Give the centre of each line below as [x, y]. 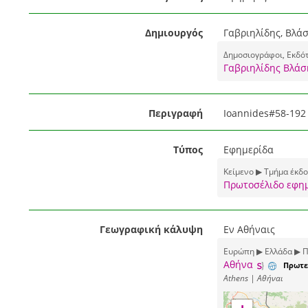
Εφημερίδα [248, 150]
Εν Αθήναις [249, 230]
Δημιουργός [174, 33]
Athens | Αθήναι [253, 278]
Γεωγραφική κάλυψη [151, 230]
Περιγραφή [175, 113]
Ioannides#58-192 [264, 113]
